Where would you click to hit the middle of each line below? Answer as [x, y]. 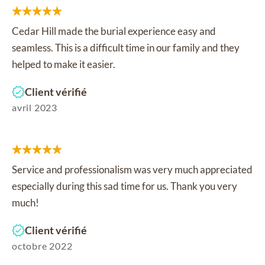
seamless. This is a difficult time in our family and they [126, 48]
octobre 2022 [42, 246]
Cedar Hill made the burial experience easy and [114, 31]
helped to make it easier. [64, 64]
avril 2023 [35, 107]
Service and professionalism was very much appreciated [132, 169]
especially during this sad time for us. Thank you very [125, 186]
